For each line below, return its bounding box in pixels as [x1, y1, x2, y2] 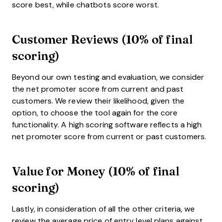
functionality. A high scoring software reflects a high [12, 120, 202, 129]
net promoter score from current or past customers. [12, 132, 207, 141]
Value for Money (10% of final [12, 162, 180, 179]
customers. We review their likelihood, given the [12, 96, 184, 105]
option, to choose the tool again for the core [12, 108, 178, 117]
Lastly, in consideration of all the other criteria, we [12, 204, 195, 213]
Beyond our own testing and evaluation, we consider [12, 72, 205, 81]
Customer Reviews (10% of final [12, 30, 193, 48]
